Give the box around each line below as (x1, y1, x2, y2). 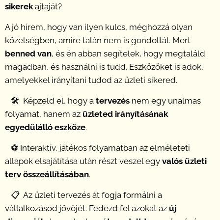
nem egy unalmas (130, 96, 201, 106)
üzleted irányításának (82, 109, 168, 119)
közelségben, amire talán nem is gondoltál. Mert (5, 35, 191, 46)
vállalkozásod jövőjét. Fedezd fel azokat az (5, 203, 169, 214)
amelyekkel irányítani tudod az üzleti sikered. (5, 75, 177, 85)
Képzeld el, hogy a (19, 96, 96, 106)
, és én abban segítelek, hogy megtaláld (52, 49, 205, 59)
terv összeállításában (5, 169, 89, 180)
